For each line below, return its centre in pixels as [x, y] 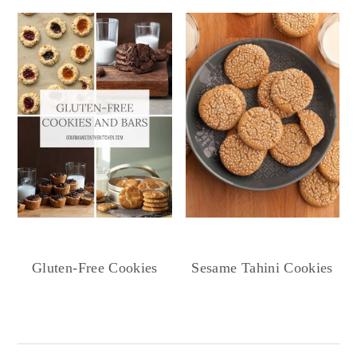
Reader [57, 324]
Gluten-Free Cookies [95, 267]
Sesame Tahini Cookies [262, 268]
